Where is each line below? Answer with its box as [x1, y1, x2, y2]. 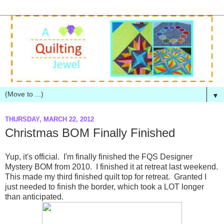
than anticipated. [5, 192, 63, 201]
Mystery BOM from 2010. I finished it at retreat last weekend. [5, 162, 218, 171]
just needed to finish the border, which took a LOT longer [5, 182, 204, 191]
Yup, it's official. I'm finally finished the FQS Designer [5, 152, 192, 161]
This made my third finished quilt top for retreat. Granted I [5, 172, 206, 181]
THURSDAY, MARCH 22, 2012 [5, 115, 94, 123]
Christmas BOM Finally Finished [5, 126, 175, 140]
